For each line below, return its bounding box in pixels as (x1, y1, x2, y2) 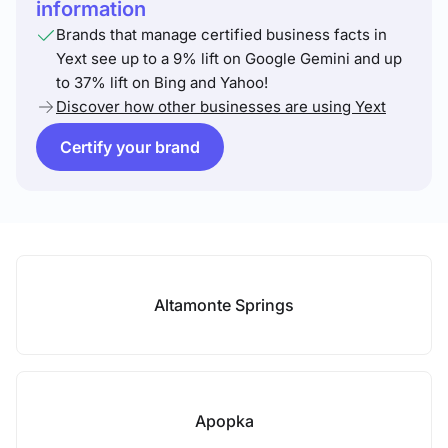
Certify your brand (60, 137, 200, 157)
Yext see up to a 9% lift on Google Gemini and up (56, 49, 402, 68)
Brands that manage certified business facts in (56, 25, 387, 44)
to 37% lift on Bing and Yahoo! (56, 73, 268, 92)
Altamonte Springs (154, 295, 294, 315)
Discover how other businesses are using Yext (56, 97, 386, 116)
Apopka (194, 411, 254, 431)
